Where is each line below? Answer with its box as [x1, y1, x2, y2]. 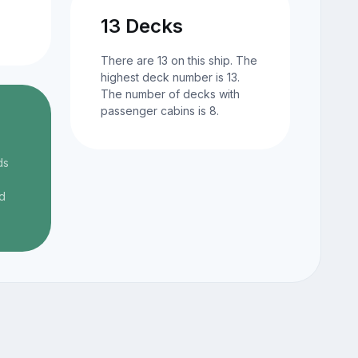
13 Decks [100, 14, 183, 38]
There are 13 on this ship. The [100, 54, 257, 68]
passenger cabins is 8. [100, 104, 219, 118]
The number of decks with [100, 87, 240, 101]
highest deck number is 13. [100, 70, 240, 85]
